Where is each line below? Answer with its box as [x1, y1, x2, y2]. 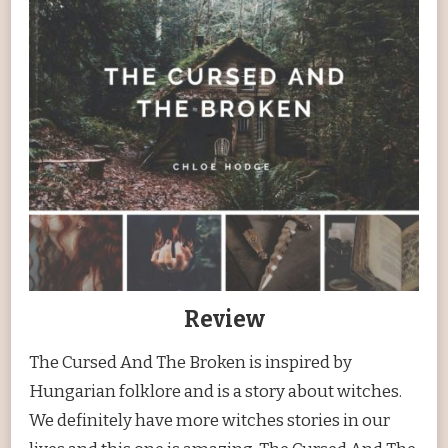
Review [183, 305, 265, 333]
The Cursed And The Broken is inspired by [29, 352, 352, 374]
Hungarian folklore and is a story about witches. [29, 381, 402, 403]
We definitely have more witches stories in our [29, 410, 390, 432]
